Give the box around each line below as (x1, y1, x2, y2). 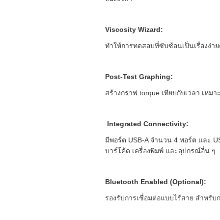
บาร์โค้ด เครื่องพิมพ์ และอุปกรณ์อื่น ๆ (105, 146, 216, 155)
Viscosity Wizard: (105, 25, 163, 33)
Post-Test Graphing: (105, 72, 173, 81)
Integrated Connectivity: (107, 119, 189, 128)
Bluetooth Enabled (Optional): (105, 177, 206, 186)
